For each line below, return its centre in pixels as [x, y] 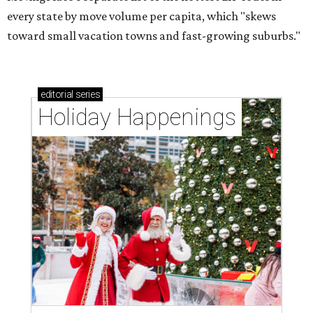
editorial [57, 95]
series [87, 95]
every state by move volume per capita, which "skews [141, 16]
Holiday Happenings [137, 117]
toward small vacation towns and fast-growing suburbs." [154, 36]
